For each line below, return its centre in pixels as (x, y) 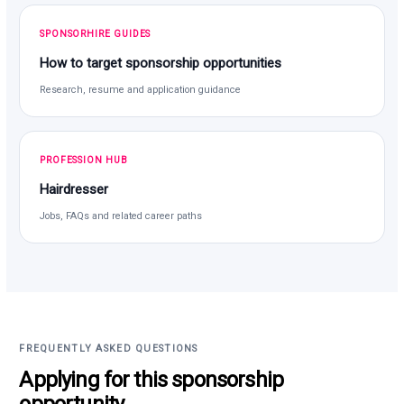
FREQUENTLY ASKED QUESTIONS (109, 348)
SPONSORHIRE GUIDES (96, 33)
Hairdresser (74, 189)
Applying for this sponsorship (151, 379)
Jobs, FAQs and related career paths (121, 216)
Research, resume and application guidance (141, 89)
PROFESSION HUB (84, 160)
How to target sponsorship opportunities (161, 63)
